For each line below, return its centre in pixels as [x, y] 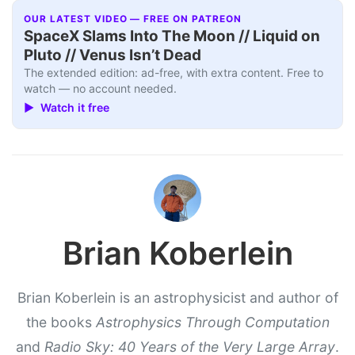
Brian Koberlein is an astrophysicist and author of [177, 297]
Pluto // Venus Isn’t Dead [113, 55]
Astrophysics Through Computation [212, 322]
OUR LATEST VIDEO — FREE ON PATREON [133, 19]
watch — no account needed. [101, 88]
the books [61, 322]
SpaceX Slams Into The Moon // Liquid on [172, 36]
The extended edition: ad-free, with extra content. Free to [174, 72]
